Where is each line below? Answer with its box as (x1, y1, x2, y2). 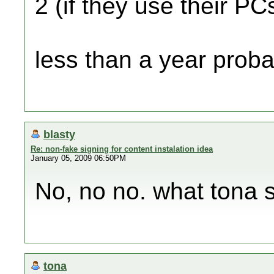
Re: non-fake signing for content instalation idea (31, 144, 213, 154)
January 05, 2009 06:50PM (31, 154, 126, 163)
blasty (43, 128, 75, 141)
